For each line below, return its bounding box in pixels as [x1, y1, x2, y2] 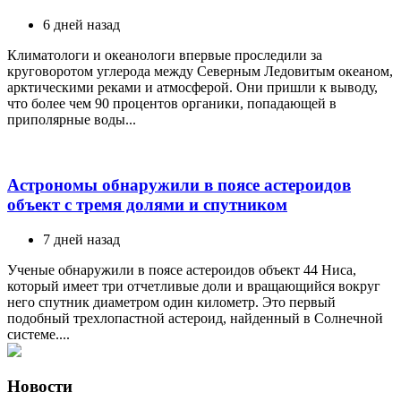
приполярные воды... [7, 112, 136, 128]
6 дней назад [43, 17, 120, 33]
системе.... [7, 326, 70, 342]
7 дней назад [43, 231, 120, 247]
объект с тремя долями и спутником [7, 194, 287, 214]
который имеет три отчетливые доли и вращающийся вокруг [7, 277, 380, 294]
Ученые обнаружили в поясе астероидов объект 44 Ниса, [7, 261, 356, 277]
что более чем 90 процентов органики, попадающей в [7, 96, 337, 112]
